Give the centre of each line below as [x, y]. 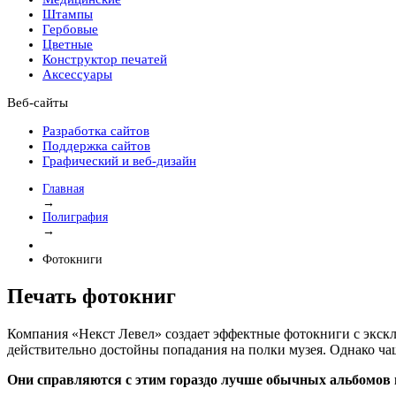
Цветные [68, 44]
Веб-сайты [38, 103]
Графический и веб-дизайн [119, 161]
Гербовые [70, 29]
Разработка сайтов [96, 131]
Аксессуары [77, 74]
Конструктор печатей [105, 59]
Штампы [68, 14]
